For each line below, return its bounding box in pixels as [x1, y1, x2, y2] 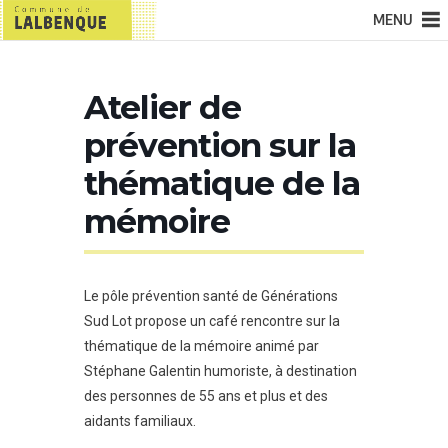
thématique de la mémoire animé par [84, 338, 319, 354]
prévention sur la [84, 125, 356, 165]
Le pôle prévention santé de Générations [84, 288, 338, 304]
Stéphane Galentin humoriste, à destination [84, 363, 357, 379]
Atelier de [84, 87, 241, 127]
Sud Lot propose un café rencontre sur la [84, 313, 340, 329]
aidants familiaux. [84, 413, 196, 429]
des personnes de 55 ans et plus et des [84, 388, 328, 404]
